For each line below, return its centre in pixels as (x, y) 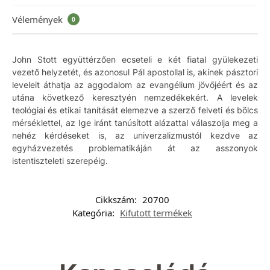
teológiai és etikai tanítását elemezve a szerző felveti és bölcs (135, 110)
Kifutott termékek (156, 213)
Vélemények (38, 19)
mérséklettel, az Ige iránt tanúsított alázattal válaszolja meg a (135, 122)
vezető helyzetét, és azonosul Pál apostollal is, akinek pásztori (135, 72)
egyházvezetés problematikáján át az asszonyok (135, 148)
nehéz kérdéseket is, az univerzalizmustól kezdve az (135, 135)
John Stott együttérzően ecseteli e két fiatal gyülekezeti (135, 59)
